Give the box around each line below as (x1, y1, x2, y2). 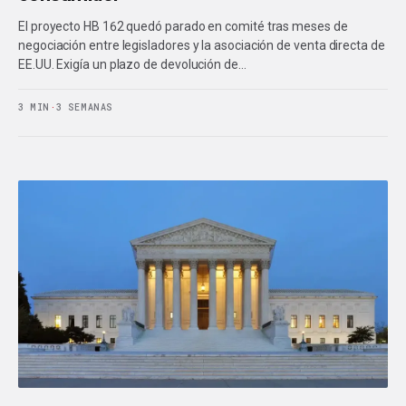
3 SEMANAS (55, 101, 114, 113)
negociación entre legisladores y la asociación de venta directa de (18, 37, 385, 53)
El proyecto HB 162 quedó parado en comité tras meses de (18, 18, 348, 34)
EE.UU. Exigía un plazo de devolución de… (18, 56, 246, 72)
